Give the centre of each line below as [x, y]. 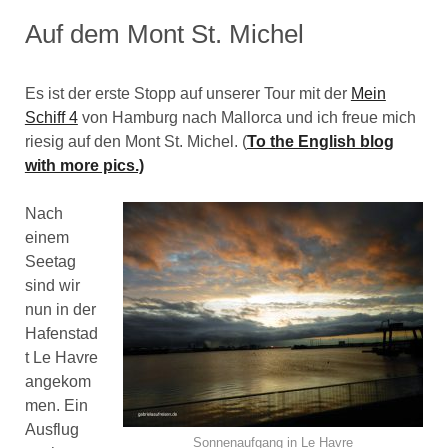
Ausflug [51, 429]
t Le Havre [61, 357]
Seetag [50, 261]
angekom [57, 381]
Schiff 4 [51, 117]
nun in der [60, 309]
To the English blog [320, 141]
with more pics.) [84, 165]
